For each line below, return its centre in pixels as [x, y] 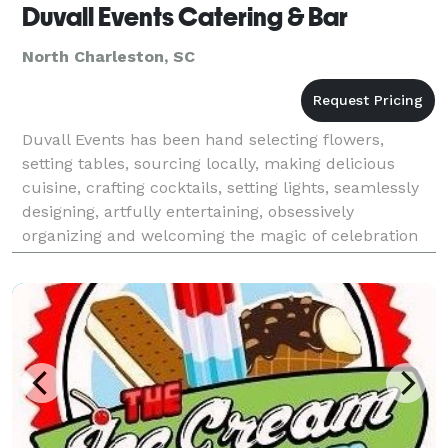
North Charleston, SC [108, 56]
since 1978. [64, 259]
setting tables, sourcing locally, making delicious [208, 163]
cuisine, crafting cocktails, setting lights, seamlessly [220, 187]
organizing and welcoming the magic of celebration [220, 235]
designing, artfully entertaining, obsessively [188, 211]
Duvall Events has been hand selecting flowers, [203, 139]
